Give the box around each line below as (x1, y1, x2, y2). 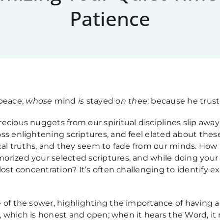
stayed (84, 96, 116, 106)
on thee (115, 96, 148, 106)
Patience (70, 5, 150, 32)
